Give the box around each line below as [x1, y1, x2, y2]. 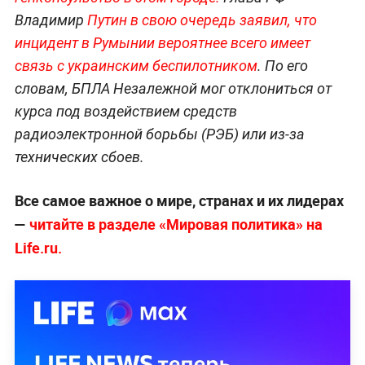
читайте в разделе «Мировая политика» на [29, 213, 323, 234]
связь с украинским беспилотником [14, 56, 257, 74]
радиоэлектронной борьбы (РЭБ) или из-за [14, 125, 305, 143]
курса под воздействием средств [14, 102, 237, 120]
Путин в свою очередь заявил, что [86, 11, 317, 29]
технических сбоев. [14, 147, 144, 165]
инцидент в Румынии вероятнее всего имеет [14, 33, 310, 51]
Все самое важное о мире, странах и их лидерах [14, 190, 344, 210]
